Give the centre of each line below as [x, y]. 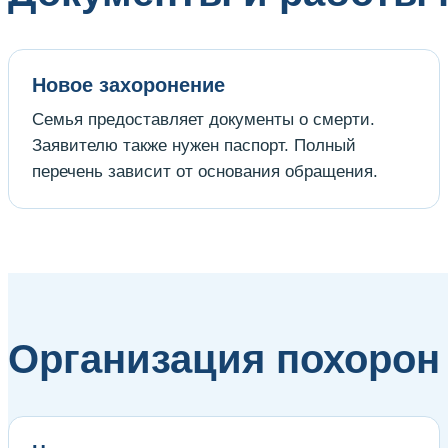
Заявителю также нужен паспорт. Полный [194, 145]
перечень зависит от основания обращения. [205, 171]
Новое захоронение [128, 84]
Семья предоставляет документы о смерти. [203, 119]
